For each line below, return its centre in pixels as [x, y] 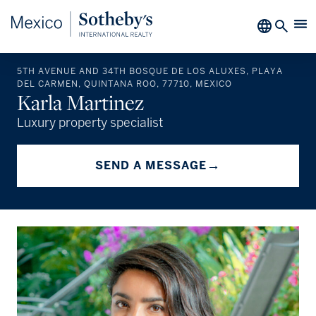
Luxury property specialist [90, 124]
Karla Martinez [80, 102]
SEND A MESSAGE [151, 165]
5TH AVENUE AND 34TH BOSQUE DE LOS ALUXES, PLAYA [150, 71]
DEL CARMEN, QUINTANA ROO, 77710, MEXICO [124, 84]
